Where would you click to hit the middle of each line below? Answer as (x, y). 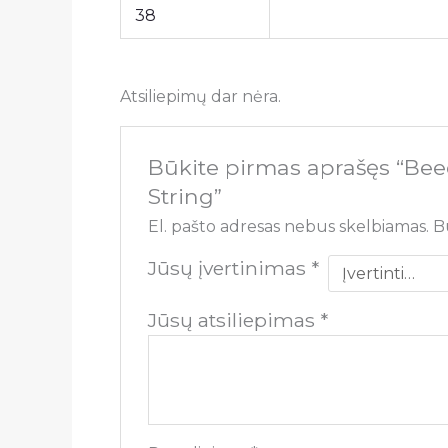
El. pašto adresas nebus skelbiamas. (288, 226)
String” (184, 195)
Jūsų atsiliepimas (233, 319)
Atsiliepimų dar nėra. (200, 96)
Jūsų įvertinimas (229, 267)
